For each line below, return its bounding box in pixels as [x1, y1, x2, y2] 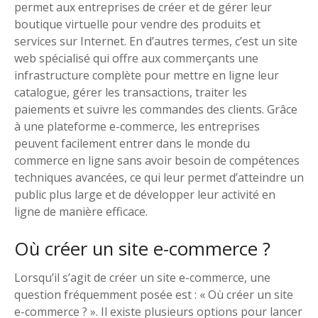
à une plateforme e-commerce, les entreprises [14, 118, 260, 134]
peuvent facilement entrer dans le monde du [14, 135, 250, 151]
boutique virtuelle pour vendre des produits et [14, 16, 261, 32]
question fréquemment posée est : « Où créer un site [14, 287, 293, 303]
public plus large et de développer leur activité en [14, 186, 275, 202]
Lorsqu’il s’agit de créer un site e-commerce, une [14, 270, 270, 286]
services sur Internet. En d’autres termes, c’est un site [14, 33, 297, 49]
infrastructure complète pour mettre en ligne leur [14, 67, 279, 83]
